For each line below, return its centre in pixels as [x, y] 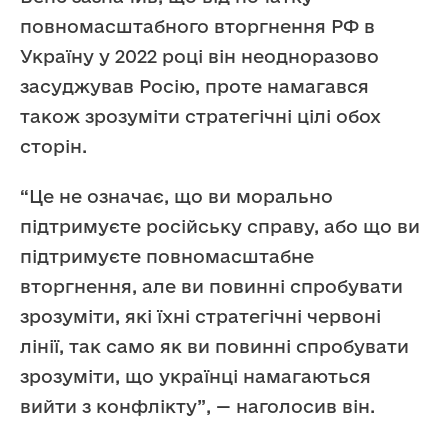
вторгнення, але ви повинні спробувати [211, 286]
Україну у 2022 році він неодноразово [199, 56]
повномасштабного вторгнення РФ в [197, 26]
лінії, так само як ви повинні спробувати [214, 346]
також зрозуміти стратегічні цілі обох [200, 116]
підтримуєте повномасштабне [167, 256]
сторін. [53, 146]
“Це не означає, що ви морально [176, 196]
